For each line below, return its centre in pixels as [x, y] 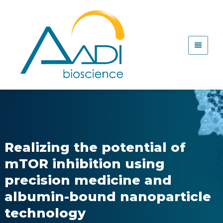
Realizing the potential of [95, 147]
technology [45, 213]
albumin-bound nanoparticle [108, 197]
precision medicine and [88, 180]
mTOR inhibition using [84, 164]
